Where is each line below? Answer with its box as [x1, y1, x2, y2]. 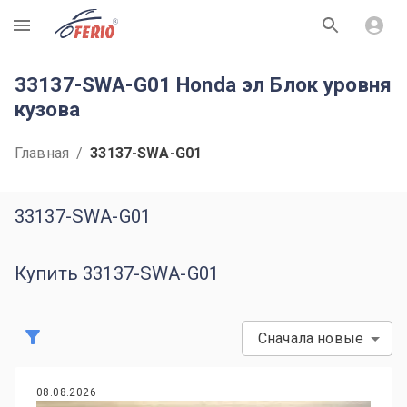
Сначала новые [258, 330, 363, 347]
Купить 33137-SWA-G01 [15, 263, 220, 284]
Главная [15, 144, 70, 162]
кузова [15, 97, 80, 121]
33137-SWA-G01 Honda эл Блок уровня [15, 73, 392, 96]
